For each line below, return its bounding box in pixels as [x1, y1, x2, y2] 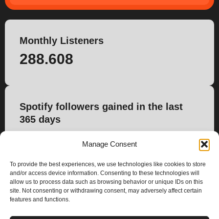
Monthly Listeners [20, 35, 104, 46]
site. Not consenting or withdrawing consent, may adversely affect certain [10, 187, 202, 194]
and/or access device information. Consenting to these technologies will [10, 170, 199, 176]
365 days [20, 114, 61, 125]
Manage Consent [82, 140, 137, 148]
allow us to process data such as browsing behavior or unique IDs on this [10, 178, 203, 185]
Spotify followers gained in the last [20, 101, 183, 112]
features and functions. [10, 196, 70, 203]
